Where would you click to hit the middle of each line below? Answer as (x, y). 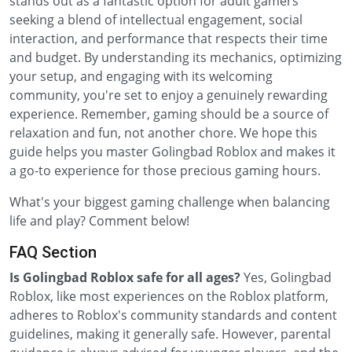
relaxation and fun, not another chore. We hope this (163, 133)
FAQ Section (53, 252)
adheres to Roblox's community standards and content (173, 315)
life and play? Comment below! (99, 221)
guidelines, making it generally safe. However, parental (170, 334)
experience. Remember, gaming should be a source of (169, 114)
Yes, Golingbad (286, 277)
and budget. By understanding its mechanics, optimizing (176, 57)
